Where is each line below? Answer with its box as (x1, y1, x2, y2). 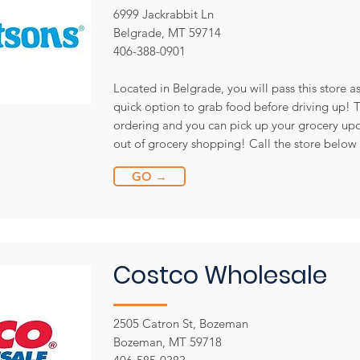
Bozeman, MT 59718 (113, 334, 222, 350)
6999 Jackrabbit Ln (113, 6, 214, 22)
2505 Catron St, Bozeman (113, 316, 248, 331)
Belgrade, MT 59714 (113, 25, 221, 40)
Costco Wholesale (113, 259, 327, 292)
